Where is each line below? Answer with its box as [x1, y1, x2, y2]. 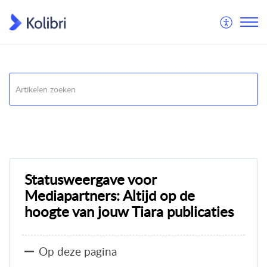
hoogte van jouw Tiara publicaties [24, 201, 234, 221]
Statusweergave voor [24, 169, 156, 189]
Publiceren [66, 114, 104, 126]
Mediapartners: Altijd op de [24, 185, 195, 205]
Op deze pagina [39, 243, 117, 260]
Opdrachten [9, 114, 53, 126]
